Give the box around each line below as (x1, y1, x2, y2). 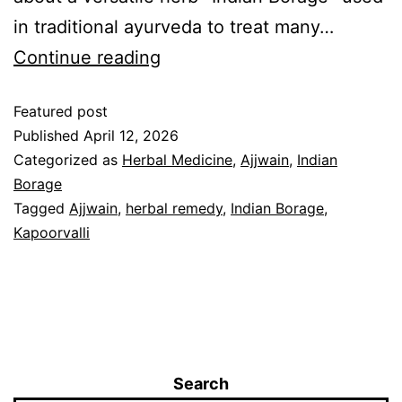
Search (173, 373, 229, 393)
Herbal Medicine (122, 151, 232, 169)
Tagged (13, 199, 69, 217)
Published (13, 127, 83, 144)
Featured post (13, 102, 108, 120)
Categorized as (13, 151, 122, 169)
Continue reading (13, 47, 161, 68)
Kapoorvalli (13, 223, 90, 241)
